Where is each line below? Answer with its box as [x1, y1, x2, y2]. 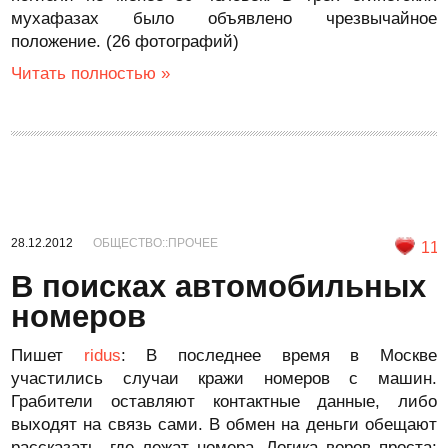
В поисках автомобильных [11, 269, 427, 304]
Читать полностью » [11, 64, 171, 83]
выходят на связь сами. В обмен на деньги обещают [11, 415, 437, 434]
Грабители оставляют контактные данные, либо [11, 392, 437, 411]
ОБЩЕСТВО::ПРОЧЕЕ [93, 236, 219, 250]
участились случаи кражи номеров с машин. [11, 369, 437, 388]
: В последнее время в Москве [120, 346, 437, 365]
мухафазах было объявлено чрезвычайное [11, 9, 437, 28]
